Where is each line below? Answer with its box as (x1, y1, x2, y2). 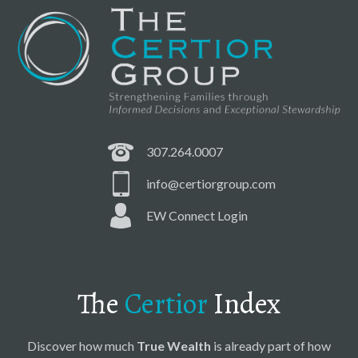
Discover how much (27, 337, 137, 353)
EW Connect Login (146, 207, 249, 223)
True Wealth (137, 337, 211, 353)
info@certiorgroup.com (146, 175, 276, 191)
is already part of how (211, 337, 331, 353)
